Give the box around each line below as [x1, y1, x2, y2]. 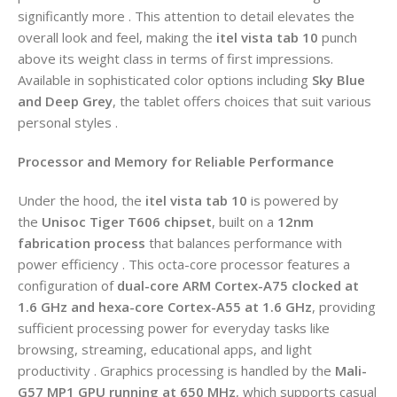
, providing [312, 297, 376, 315]
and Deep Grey [18, 91, 113, 110]
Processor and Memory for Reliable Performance [18, 152, 334, 170]
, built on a [212, 212, 277, 230]
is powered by [247, 191, 339, 209]
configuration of [18, 276, 117, 294]
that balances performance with [145, 233, 342, 252]
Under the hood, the [18, 191, 145, 209]
